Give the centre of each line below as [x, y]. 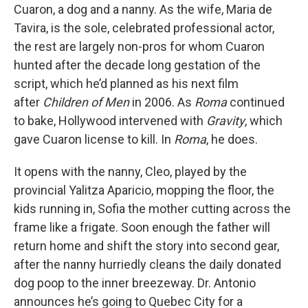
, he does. [233, 139]
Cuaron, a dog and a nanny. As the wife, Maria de [143, 9]
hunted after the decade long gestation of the [137, 65]
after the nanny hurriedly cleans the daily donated [147, 264]
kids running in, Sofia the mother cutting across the [152, 209]
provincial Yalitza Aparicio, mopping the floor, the [144, 190]
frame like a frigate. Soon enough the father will [142, 227]
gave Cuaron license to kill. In [94, 139]
